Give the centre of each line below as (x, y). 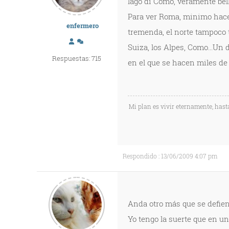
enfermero (82, 26)
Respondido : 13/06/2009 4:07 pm (170, 156)
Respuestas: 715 (77, 58)
